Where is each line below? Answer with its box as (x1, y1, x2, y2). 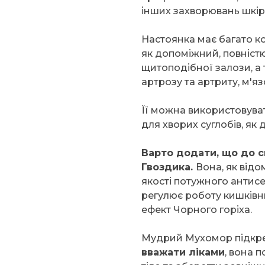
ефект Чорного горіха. (141, 203, 252, 215)
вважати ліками (141, 246, 225, 258)
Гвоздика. (141, 161, 196, 173)
